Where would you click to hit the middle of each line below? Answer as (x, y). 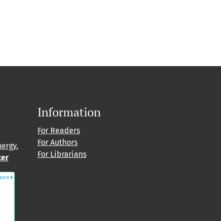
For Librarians (62, 154)
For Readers (59, 131)
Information (69, 112)
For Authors (57, 143)
